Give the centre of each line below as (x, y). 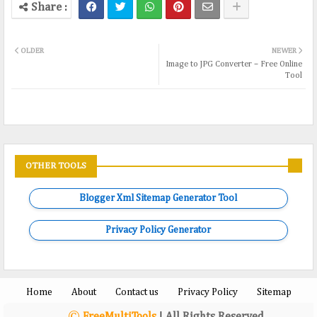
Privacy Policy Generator (158, 230)
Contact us (137, 293)
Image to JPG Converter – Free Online (234, 65)
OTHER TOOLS (56, 166)
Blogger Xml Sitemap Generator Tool (158, 198)
